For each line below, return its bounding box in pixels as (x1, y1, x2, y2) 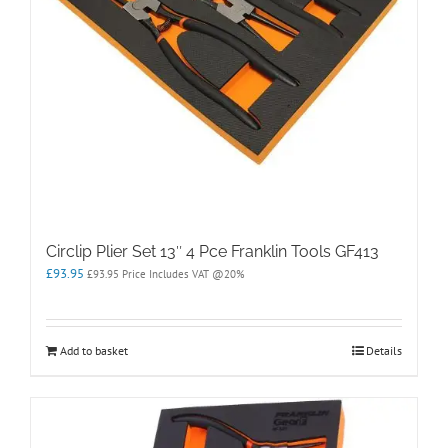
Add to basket (60, 343, 128, 359)
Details (366, 343, 402, 359)
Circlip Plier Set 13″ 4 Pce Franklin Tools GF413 (46, 242, 379, 262)
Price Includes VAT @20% (119, 267, 245, 282)
